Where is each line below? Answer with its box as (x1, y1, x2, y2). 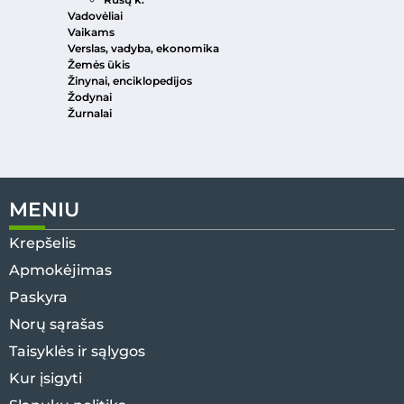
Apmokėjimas (9, 262, 112, 280)
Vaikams (68, 25, 115, 40)
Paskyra (9, 289, 68, 307)
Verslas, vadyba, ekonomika (68, 41, 219, 56)
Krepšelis (9, 234, 76, 252)
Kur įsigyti (9, 370, 82, 388)
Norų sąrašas (9, 316, 104, 334)
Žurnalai (68, 106, 112, 121)
